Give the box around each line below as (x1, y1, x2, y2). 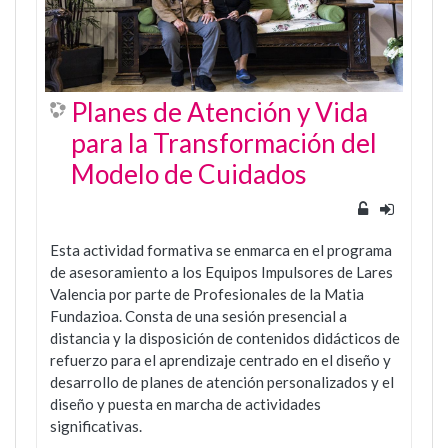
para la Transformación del (71, 126, 377, 159)
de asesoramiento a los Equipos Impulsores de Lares (50, 262, 393, 281)
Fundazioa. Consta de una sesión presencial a (50, 306, 347, 325)
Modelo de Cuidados (71, 157, 307, 190)
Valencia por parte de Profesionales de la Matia (50, 284, 364, 303)
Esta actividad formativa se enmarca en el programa (50, 240, 392, 259)
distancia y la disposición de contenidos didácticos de (50, 328, 400, 347)
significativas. (50, 416, 142, 435)
